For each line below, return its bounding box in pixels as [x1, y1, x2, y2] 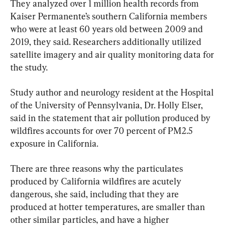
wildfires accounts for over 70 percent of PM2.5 [10, 125, 195, 136]
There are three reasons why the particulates [10, 163, 185, 174]
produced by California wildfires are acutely [10, 175, 184, 187]
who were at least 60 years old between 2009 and [10, 23, 205, 34]
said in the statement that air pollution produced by [10, 112, 213, 123]
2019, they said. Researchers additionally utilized [10, 36, 203, 47]
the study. [10, 61, 48, 73]
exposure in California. [10, 138, 98, 149]
